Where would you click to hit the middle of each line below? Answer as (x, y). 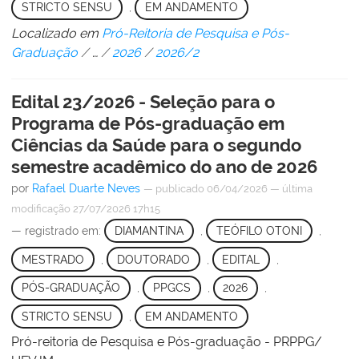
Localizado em (55, 33)
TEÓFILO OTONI (259, 230)
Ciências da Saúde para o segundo (156, 145)
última (297, 188)
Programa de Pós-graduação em (148, 123)
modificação (41, 208)
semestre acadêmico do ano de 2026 (164, 166)
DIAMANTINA (149, 230)
